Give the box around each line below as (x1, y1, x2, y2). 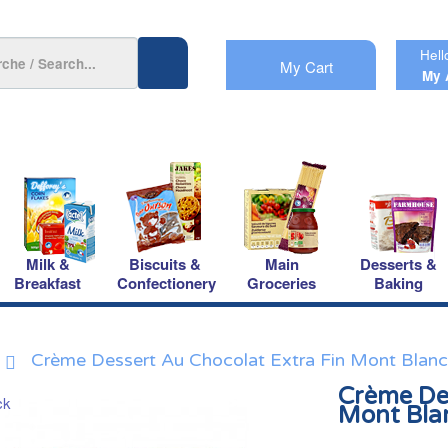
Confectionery (117, 272, 216, 294)
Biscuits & (128, 253, 201, 275)
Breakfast (14, 272, 81, 294)
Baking (374, 272, 423, 294)
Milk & (25, 253, 70, 275)
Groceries (247, 272, 316, 294)
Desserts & (360, 253, 437, 275)
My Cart (280, 56, 334, 77)
